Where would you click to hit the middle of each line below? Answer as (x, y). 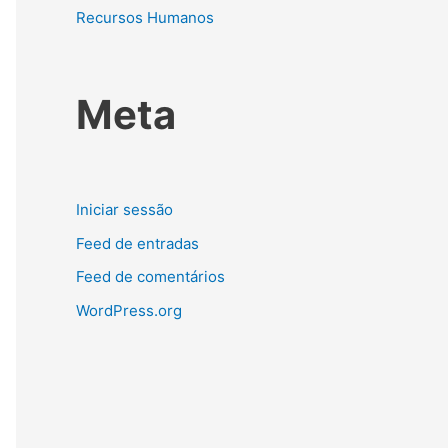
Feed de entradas (137, 243)
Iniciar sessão (124, 209)
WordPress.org (129, 310)
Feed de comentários (150, 277)
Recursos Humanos (145, 17)
